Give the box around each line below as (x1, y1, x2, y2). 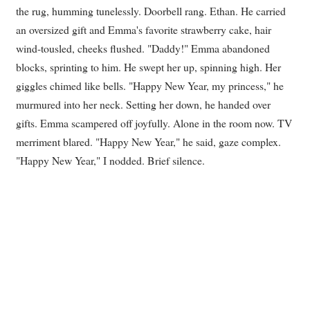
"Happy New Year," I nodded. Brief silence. (16, 153, 205, 168)
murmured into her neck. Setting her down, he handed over (16, 97, 271, 112)
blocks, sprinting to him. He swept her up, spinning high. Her (16, 60, 281, 75)
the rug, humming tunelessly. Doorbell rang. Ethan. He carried (16, 3, 286, 19)
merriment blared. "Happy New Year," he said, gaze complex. (16, 134, 281, 149)
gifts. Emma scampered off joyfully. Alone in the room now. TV (16, 116, 292, 131)
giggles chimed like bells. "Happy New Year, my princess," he (16, 78, 284, 93)
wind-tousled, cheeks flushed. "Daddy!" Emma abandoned (16, 41, 270, 56)
